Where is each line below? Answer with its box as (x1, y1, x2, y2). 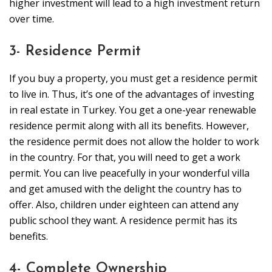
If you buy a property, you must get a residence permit (9, 72, 257, 86)
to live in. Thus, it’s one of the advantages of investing (9, 87, 254, 101)
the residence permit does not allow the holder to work (9, 135, 259, 149)
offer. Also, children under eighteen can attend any (9, 198, 239, 212)
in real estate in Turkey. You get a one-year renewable (9, 103, 256, 117)
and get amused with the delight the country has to (9, 182, 242, 196)
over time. (9, 12, 54, 26)
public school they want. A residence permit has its (9, 214, 237, 228)
